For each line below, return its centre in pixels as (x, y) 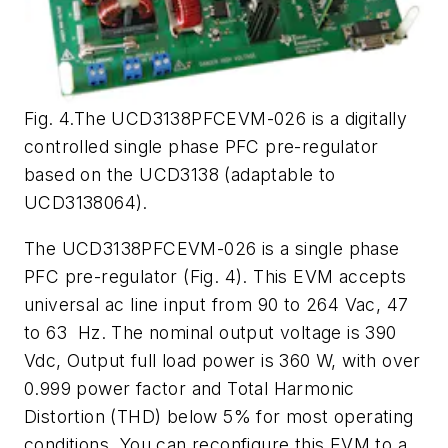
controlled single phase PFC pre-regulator (201, 147)
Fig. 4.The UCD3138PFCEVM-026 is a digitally (216, 119)
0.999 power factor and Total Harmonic (189, 388)
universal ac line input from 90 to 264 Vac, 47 (216, 304)
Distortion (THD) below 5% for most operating (219, 416)
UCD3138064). (86, 203)
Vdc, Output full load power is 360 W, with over (222, 360)
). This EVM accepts (321, 276)
